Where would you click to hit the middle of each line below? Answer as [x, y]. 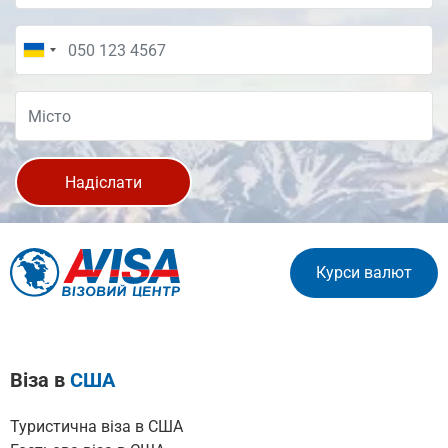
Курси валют [364, 272]
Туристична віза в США [96, 427]
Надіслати [103, 182]
